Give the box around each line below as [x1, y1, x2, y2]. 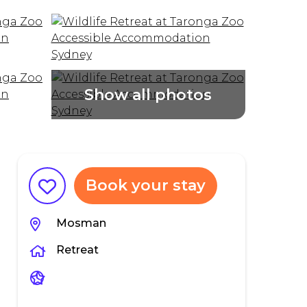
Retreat [56, 243, 99, 256]
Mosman [56, 217, 107, 230]
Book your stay [86, 176, 206, 195]
